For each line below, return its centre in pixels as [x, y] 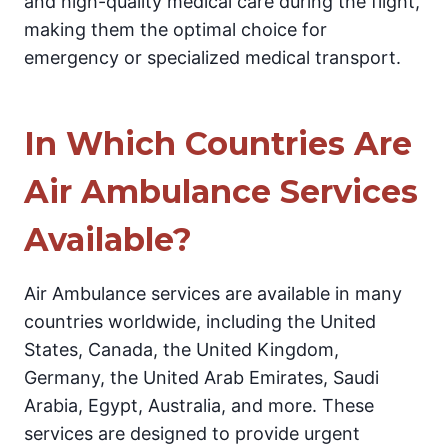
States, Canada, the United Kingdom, [181, 349]
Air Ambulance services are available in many [213, 293]
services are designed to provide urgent [192, 433]
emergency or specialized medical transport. [212, 57]
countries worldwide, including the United [200, 321]
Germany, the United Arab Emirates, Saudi [201, 377]
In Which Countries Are [218, 143]
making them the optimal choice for [175, 29]
